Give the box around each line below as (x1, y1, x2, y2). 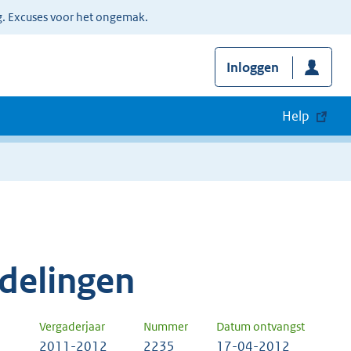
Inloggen (226, 59, 279, 77)
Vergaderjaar (39, 319, 105, 335)
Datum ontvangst (216, 319, 305, 335)
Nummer (143, 319, 188, 335)
